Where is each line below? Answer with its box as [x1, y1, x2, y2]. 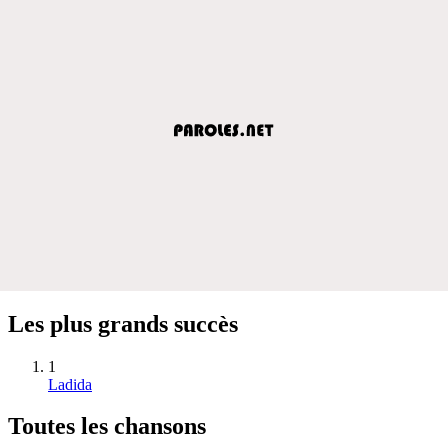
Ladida [48, 375, 92, 393]
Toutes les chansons [8, 413, 206, 440]
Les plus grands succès [8, 310, 238, 337]
